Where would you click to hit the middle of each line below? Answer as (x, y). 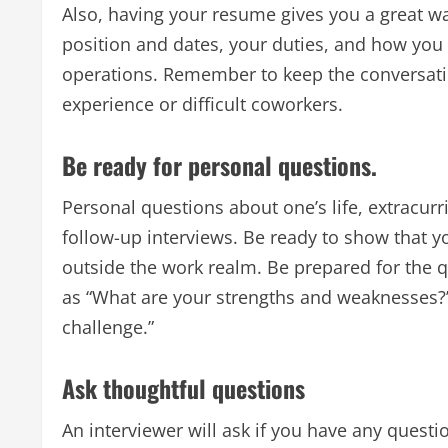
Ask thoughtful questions (183, 387)
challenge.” (108, 326)
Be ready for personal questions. (219, 164)
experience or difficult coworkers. (202, 103)
